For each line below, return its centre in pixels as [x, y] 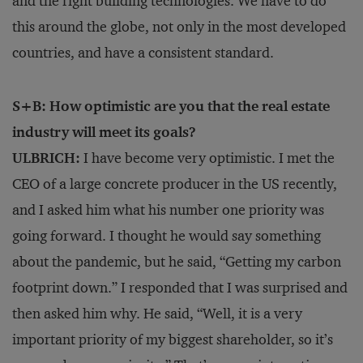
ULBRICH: [46, 158]
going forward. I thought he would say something [167, 236]
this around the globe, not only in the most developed [179, 27]
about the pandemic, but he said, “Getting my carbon [177, 262]
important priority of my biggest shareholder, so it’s [173, 340]
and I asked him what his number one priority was [168, 210]
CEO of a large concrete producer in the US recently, [175, 184]
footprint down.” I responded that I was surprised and [180, 288]
